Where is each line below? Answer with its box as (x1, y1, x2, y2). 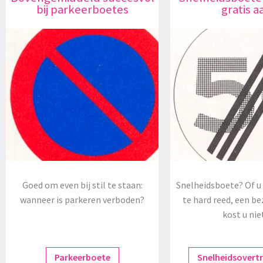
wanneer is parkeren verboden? (20, 194, 144, 206)
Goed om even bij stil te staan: (22, 179, 143, 191)
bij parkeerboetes (36, 2, 129, 18)
